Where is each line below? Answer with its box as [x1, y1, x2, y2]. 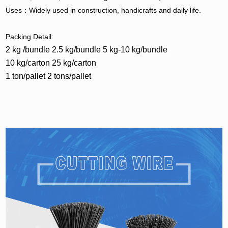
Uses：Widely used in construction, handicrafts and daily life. [6, 6, 202, 14]
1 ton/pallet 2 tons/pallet [6, 71, 92, 80]
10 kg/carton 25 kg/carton [6, 58, 97, 67]
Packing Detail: [6, 32, 54, 41]
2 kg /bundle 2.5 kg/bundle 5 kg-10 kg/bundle [6, 45, 168, 54]
